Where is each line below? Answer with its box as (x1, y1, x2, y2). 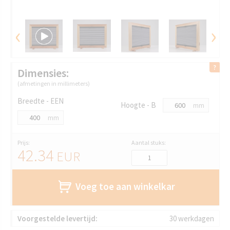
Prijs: (17, 138, 30, 146)
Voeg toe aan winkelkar (75, 180, 175, 193)
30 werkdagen (169, 214, 214, 224)
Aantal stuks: (131, 138, 166, 146)
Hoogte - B (121, 100, 156, 110)
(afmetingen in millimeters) (17, 79, 90, 87)
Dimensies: (17, 65, 69, 80)
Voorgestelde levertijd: (17, 214, 98, 224)
